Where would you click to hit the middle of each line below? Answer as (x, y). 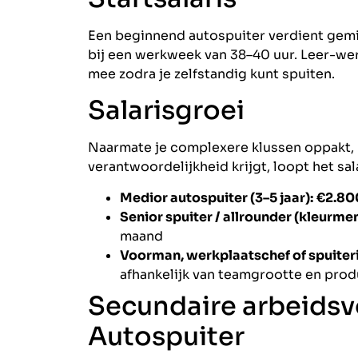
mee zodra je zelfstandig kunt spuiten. (211, 74)
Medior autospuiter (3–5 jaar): (217, 197)
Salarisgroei (166, 111)
